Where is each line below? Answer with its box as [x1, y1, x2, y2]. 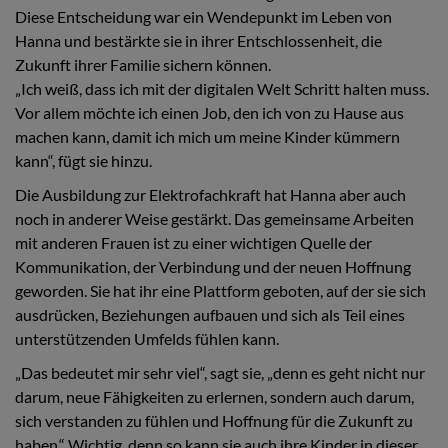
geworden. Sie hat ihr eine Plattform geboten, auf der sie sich [15, 281, 426, 301]
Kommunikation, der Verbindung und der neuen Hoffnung [15, 257, 411, 277]
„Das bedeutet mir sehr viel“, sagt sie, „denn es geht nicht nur [15, 363, 425, 383]
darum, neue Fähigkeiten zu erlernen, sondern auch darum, [15, 387, 414, 407]
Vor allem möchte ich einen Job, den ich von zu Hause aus [15, 103, 404, 123]
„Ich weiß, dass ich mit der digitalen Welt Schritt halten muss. [15, 79, 429, 99]
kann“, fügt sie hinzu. [15, 151, 152, 171]
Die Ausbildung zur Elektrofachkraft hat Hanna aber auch [15, 185, 406, 205]
